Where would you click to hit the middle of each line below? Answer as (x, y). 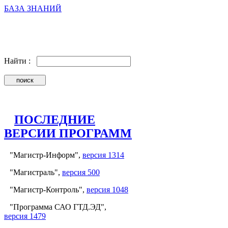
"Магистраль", (36, 172)
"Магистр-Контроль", (48, 189)
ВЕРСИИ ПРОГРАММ (68, 133)
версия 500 (81, 172)
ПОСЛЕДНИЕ (55, 119)
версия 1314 (103, 155)
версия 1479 (25, 216)
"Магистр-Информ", (46, 155)
